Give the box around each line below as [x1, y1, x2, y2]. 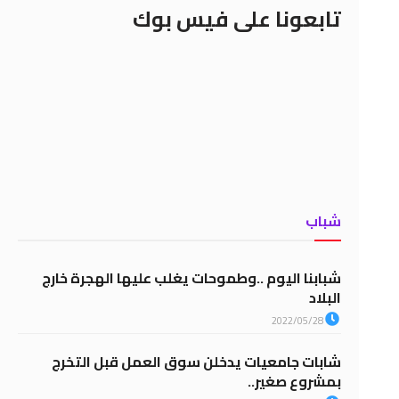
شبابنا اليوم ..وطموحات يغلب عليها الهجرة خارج [42, 265, 342, 292]
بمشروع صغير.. [248, 368, 342, 395]
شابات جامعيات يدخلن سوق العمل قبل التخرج [52, 348, 342, 376]
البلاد [309, 284, 342, 312]
